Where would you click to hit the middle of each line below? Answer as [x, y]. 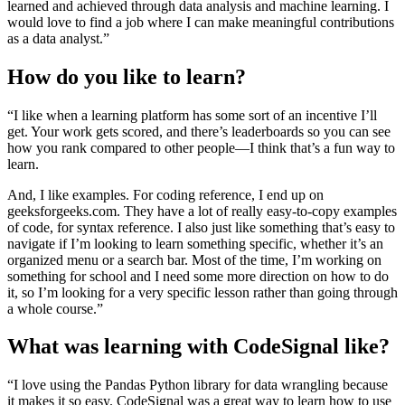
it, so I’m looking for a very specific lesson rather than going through [202, 292]
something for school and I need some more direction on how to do [198, 276]
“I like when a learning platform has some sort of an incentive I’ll [192, 115]
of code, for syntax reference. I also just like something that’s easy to [201, 227]
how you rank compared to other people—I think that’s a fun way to [201, 147]
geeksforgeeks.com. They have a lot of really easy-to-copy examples [202, 211]
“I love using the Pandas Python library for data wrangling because [198, 385]
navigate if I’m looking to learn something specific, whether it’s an [195, 243]
